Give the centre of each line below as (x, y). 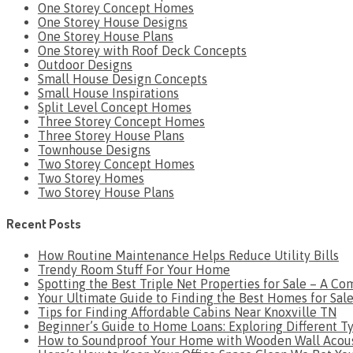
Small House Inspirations (108, 93)
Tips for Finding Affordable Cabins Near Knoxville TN (187, 312)
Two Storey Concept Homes (116, 163)
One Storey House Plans (106, 36)
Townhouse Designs (94, 149)
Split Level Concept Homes (115, 107)
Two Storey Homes (91, 178)
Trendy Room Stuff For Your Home (134, 270)
